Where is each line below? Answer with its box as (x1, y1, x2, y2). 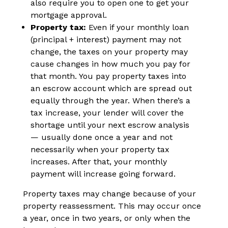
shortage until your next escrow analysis (31, 120, 189, 130)
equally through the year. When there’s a (31, 96, 190, 106)
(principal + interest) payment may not (31, 35, 181, 45)
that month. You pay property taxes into (31, 71, 186, 81)
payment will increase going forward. (31, 169, 178, 179)
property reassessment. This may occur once (23, 201, 201, 211)
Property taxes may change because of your (23, 189, 196, 199)
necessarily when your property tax (31, 145, 169, 155)
